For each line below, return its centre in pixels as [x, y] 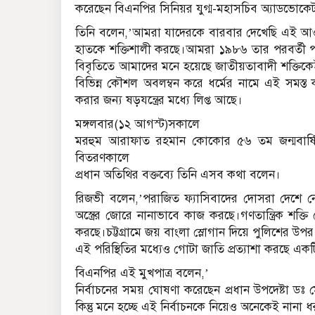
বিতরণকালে [102, 158]
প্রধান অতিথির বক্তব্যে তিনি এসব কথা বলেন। [178, 175]
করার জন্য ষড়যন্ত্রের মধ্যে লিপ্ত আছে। [159, 101]
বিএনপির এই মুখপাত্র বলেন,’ [142, 274]
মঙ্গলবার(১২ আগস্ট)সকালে [137, 124]
